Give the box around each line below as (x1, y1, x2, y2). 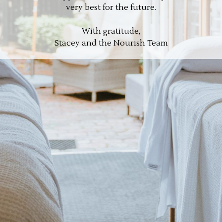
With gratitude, (82, 26, 140, 36)
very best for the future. (66, 2, 156, 12)
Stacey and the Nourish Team (54, 38, 168, 48)
